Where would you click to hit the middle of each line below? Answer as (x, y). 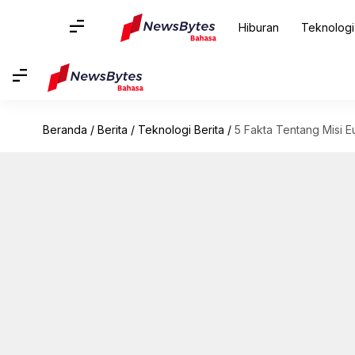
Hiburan (258, 27)
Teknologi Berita (181, 130)
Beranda (65, 130)
